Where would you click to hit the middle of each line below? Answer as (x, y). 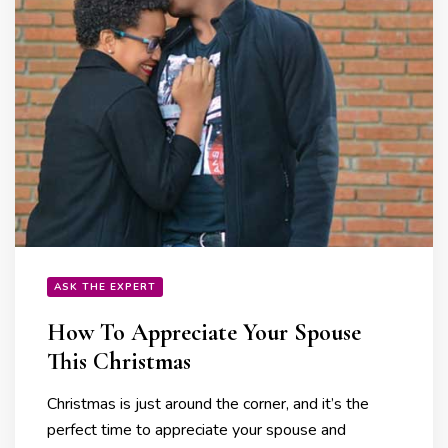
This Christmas (119, 362)
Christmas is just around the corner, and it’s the (208, 404)
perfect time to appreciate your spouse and (196, 430)
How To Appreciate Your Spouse (204, 333)
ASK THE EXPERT (105, 287)
